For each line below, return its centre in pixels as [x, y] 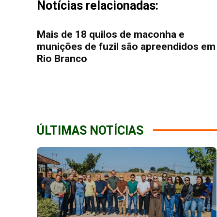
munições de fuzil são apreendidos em [126, 46]
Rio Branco [62, 58]
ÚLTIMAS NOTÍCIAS [90, 130]
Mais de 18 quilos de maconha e [111, 34]
